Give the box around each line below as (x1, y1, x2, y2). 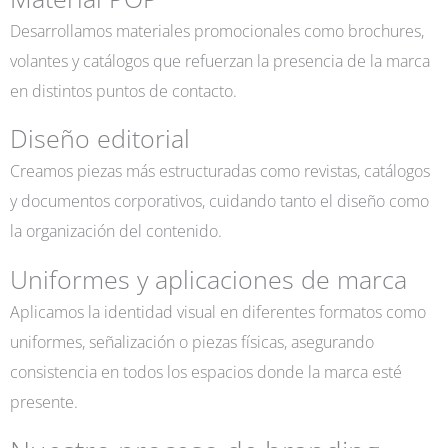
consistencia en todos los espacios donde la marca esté (10, 359, 402, 383)
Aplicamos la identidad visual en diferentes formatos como (10, 299, 426, 323)
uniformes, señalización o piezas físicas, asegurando (10, 329, 374, 353)
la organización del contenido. (10, 219, 222, 243)
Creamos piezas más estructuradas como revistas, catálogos (10, 159, 430, 183)
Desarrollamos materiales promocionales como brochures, (10, 18, 424, 42)
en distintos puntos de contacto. (10, 78, 237, 102)
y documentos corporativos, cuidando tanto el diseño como (10, 189, 429, 213)
